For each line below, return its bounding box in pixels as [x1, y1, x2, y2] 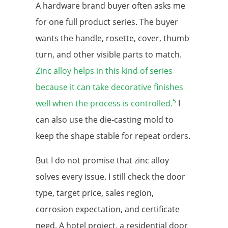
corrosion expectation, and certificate [36, 204, 180, 215]
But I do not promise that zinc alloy [36, 155, 169, 166]
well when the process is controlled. [36, 98, 173, 109]
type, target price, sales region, [36, 187, 154, 199]
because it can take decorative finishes [36, 81, 183, 93]
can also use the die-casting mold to [36, 114, 174, 126]
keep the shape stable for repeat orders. [36, 130, 190, 142]
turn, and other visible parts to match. [36, 49, 182, 61]
